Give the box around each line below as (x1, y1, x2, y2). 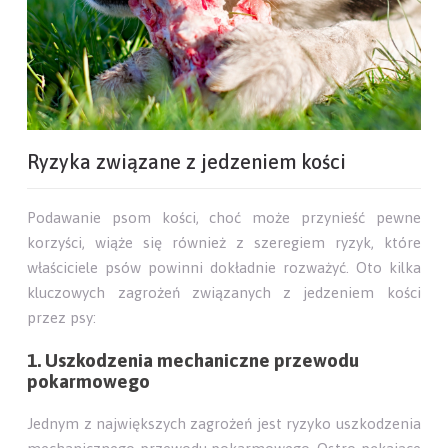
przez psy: (27, 309, 97, 327)
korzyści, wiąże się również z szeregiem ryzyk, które (27, 234, 421, 252)
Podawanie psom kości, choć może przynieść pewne (27, 209, 421, 227)
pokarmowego (27, 371, 151, 393)
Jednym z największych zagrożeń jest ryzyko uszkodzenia (27, 415, 421, 433)
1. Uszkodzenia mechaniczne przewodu (27, 350, 360, 372)
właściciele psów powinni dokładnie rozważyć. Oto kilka (27, 259, 421, 277)
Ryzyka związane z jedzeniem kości (27, 149, 347, 173)
